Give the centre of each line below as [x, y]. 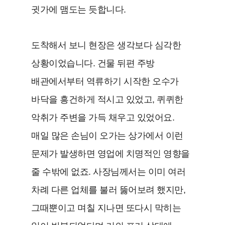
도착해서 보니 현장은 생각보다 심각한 [106, 45]
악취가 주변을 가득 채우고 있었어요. [103, 117]
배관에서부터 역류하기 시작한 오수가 [105, 81]
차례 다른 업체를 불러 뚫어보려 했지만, [108, 190]
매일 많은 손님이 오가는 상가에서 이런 [107, 135]
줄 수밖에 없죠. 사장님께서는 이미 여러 [108, 172]
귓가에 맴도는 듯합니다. [79, 9]
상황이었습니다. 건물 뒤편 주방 [93, 63]
